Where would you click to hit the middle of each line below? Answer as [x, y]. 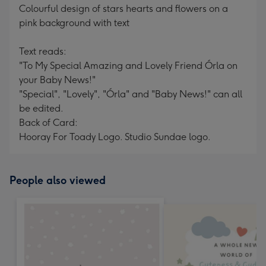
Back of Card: [48, 123]
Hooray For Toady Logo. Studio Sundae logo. [115, 137]
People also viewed [58, 180]
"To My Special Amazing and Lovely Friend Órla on [128, 66]
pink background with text [74, 23]
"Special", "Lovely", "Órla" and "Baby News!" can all [131, 94]
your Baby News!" [57, 80]
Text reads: [43, 51]
